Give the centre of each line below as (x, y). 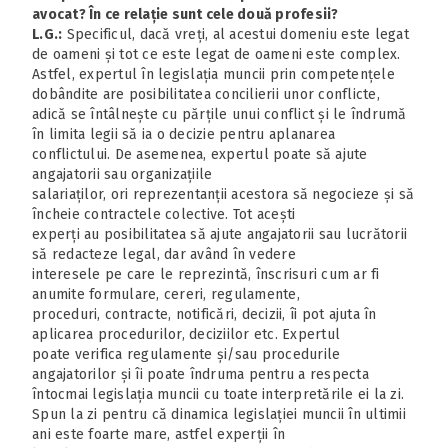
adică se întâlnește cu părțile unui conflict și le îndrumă (219, 114)
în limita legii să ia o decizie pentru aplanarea (183, 134)
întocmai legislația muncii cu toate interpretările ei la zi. (218, 394)
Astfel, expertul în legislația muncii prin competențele (213, 74)
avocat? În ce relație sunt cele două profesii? (185, 14)
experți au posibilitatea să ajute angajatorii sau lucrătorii (219, 234)
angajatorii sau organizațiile (122, 174)
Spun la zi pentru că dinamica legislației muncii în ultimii (219, 414)
